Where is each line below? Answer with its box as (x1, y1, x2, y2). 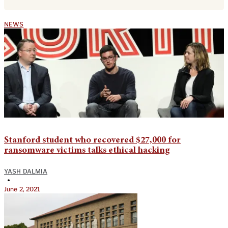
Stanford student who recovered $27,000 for (4, 136, 181, 146)
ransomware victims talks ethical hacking (4, 146, 170, 156)
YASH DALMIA (4, 167, 48, 176)
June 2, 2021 (4, 185, 41, 193)
